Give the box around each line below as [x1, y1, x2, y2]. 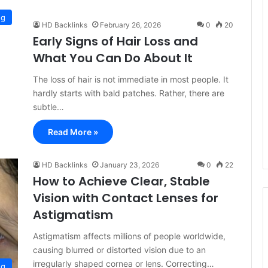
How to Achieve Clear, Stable [33, 173, 210, 190]
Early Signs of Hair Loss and [33, 33, 198, 50]
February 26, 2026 [100, 20, 161, 29]
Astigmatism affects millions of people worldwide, [33, 231, 226, 241]
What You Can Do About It [33, 50, 193, 66]
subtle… [33, 102, 64, 112]
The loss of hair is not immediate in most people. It [33, 74, 229, 84]
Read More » [48, 127, 98, 137]
